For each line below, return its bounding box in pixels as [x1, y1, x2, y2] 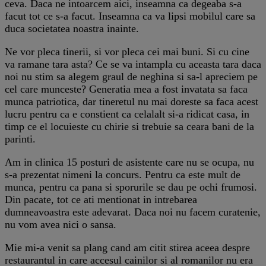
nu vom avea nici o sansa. [5, 218, 116, 230]
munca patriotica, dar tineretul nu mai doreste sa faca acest [5, 95, 258, 107]
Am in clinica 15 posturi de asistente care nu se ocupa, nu [5, 156, 254, 168]
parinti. [5, 132, 36, 145]
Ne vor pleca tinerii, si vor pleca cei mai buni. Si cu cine [5, 45, 249, 58]
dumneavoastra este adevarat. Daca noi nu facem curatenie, [5, 205, 261, 218]
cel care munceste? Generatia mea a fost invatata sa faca [5, 83, 248, 95]
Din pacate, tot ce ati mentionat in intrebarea [5, 193, 197, 205]
